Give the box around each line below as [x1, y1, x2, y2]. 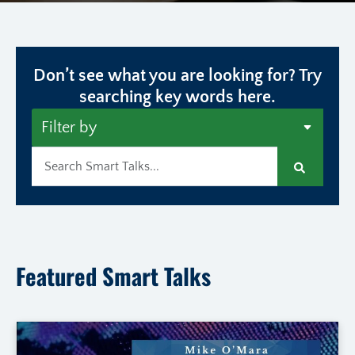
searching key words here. [79, 88, 276, 108]
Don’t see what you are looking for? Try [33, 67, 322, 86]
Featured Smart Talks [16, 259, 211, 293]
